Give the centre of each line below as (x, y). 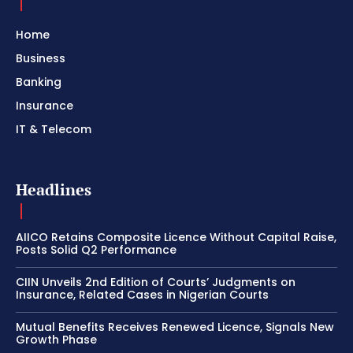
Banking (39, 82)
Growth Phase (56, 339)
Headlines (54, 189)
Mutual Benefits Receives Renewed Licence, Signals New (175, 327)
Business (41, 58)
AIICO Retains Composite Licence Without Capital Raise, (176, 237)
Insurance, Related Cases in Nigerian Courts (142, 294)
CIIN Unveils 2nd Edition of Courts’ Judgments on (156, 282)
